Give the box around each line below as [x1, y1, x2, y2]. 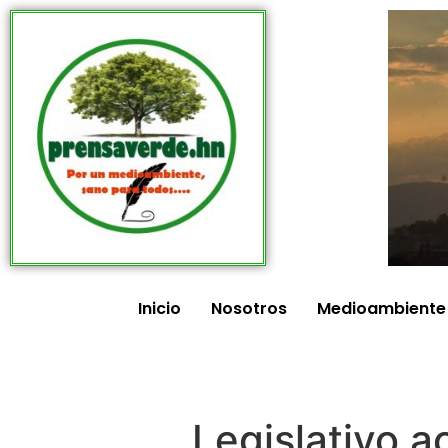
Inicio [138, 297, 181, 321]
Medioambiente [317, 297, 446, 321]
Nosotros [211, 297, 287, 321]
